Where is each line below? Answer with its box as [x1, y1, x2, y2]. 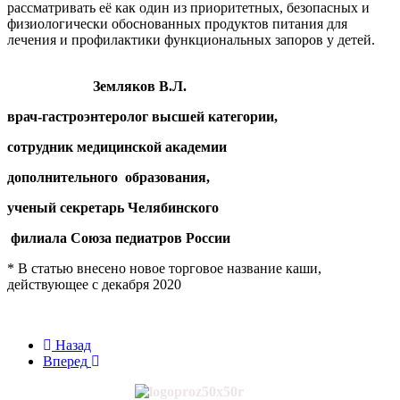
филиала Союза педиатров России [7, 230, 230, 246]
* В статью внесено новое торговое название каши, [7, 261, 321, 277]
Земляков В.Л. [93, 79, 187, 95]
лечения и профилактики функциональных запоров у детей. [7, 32, 375, 48]
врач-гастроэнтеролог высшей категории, [7, 109, 278, 125]
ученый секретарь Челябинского [7, 200, 219, 216]
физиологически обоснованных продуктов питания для [7, 16, 347, 32]
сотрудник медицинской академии [7, 139, 227, 155]
